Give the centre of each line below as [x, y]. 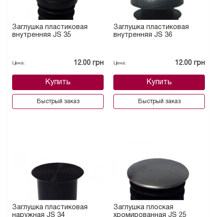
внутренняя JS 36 [143, 35]
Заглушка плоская [143, 208]
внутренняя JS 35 [42, 35]
